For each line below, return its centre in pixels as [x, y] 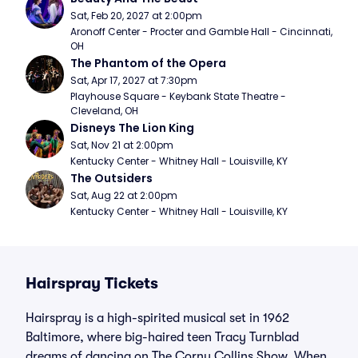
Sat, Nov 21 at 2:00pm [122, 145]
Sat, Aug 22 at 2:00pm [124, 195]
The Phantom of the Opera [148, 63]
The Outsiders [111, 178]
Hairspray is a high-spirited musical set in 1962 [157, 318]
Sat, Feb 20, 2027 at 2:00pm [136, 16]
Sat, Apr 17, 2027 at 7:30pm [134, 80]
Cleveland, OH [104, 111]
